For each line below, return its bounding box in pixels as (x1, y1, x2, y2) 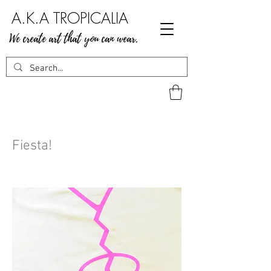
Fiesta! (12, 137, 52, 154)
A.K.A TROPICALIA (11, 8, 128, 28)
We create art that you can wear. (9, 31, 138, 47)
